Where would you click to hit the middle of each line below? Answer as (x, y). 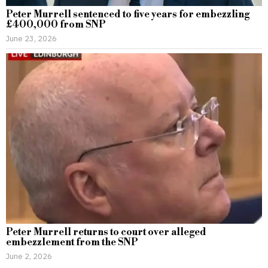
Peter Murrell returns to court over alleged (106, 232)
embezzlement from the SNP (72, 243)
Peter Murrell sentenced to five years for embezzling (128, 14)
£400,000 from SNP (56, 24)
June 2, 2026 (29, 256)
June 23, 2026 (31, 38)
